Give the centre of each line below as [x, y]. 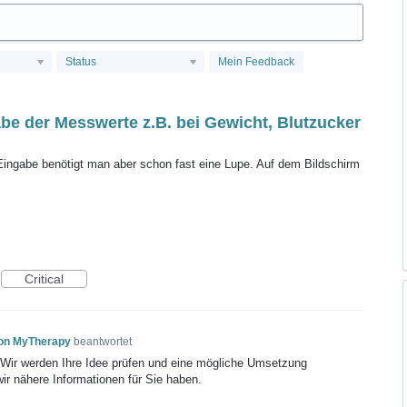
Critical [44, 278]
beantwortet [102, 341]
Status [81, 61]
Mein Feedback [256, 61]
